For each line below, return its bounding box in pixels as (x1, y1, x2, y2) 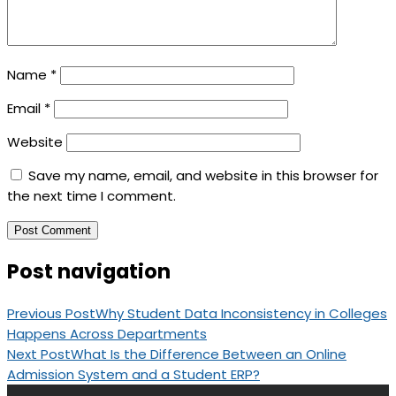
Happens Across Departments (7, 324, 207, 343)
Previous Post (7, 303, 95, 323)
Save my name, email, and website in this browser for (28, 166, 378, 186)
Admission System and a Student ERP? (7, 364, 260, 384)
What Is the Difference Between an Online (71, 344, 346, 363)
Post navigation (7, 257, 171, 286)
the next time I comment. (7, 187, 176, 206)
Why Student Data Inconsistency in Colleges (95, 303, 387, 323)
